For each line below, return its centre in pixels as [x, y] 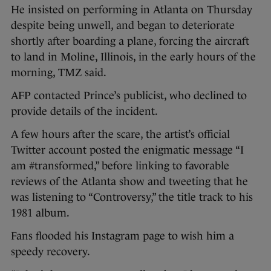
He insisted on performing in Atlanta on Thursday [132, 10]
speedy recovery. [51, 252]
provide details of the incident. [84, 112]
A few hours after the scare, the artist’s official [120, 135]
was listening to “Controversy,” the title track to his [132, 198]
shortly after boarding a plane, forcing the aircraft [130, 41]
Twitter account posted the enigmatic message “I [127, 150]
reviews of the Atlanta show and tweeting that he [129, 182]
